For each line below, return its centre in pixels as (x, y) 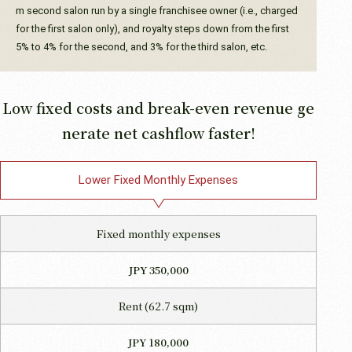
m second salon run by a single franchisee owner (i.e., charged (157, 10)
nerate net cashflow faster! (158, 132)
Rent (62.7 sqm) (158, 306)
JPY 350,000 (158, 269)
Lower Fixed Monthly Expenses (159, 180)
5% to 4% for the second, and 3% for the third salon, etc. (141, 46)
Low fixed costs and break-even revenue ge (159, 107)
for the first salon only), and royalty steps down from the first (152, 28)
